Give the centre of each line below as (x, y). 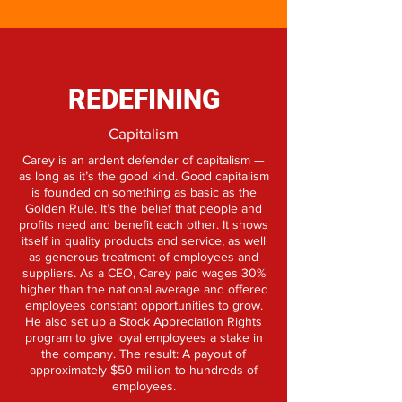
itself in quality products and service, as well (144, 240)
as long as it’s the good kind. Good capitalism (144, 176)
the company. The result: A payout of (144, 354)
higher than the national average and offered (144, 289)
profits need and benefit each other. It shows (144, 224)
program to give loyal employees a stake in (144, 337)
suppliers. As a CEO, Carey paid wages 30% (144, 273)
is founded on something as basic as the (144, 192)
